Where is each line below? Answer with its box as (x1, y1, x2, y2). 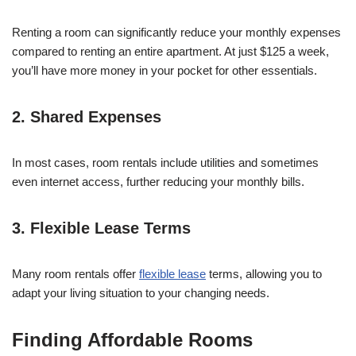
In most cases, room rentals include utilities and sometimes (12, 156, 319, 170)
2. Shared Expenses (12, 108, 161, 126)
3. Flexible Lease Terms (12, 219, 191, 238)
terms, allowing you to (206, 267, 322, 281)
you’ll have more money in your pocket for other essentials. (12, 64, 317, 78)
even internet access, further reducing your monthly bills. (12, 175, 304, 189)
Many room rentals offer (12, 267, 139, 281)
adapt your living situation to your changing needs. (12, 286, 269, 300)
